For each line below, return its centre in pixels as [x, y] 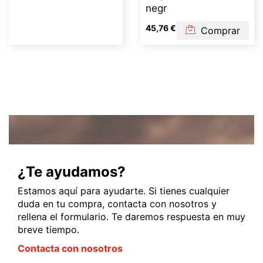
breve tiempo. [48, 230]
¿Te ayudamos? [72, 172]
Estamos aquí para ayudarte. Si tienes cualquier [124, 191]
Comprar [219, 31]
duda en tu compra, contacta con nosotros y [117, 204]
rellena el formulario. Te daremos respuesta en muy [131, 217]
